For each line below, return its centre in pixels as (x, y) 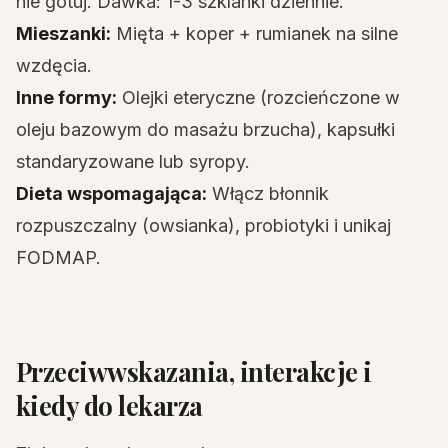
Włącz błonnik (268, 193)
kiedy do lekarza (109, 405)
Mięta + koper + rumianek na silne (254, 33)
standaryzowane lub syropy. (133, 161)
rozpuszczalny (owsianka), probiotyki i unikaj (203, 225)
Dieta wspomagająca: (111, 193)
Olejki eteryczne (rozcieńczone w (258, 97)
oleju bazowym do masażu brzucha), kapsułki (205, 129)
